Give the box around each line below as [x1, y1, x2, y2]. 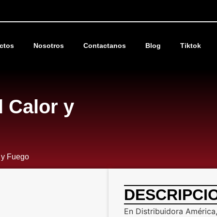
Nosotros [33, 42, 64, 49]
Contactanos [83, 42, 126, 49]
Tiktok [180, 42, 201, 49]
